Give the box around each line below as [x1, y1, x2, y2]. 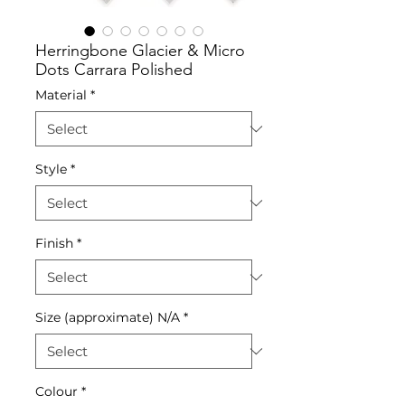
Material [35, 87, 87, 103]
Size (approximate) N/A [35, 309, 180, 325]
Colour [35, 383, 78, 400]
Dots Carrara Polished [35, 60, 193, 80]
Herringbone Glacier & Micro [35, 41, 245, 61]
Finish [35, 235, 73, 251]
